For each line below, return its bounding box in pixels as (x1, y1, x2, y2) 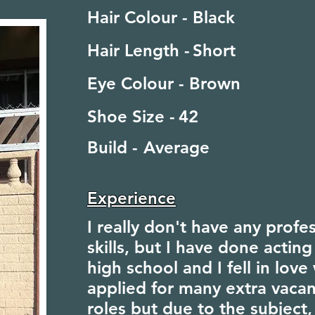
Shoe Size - (87, 106, 180, 127)
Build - (87, 137, 138, 157)
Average (143, 137, 210, 157)
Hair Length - (87, 40, 195, 60)
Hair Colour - (87, 7, 193, 27)
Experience (87, 188, 176, 208)
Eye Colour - (87, 73, 189, 94)
